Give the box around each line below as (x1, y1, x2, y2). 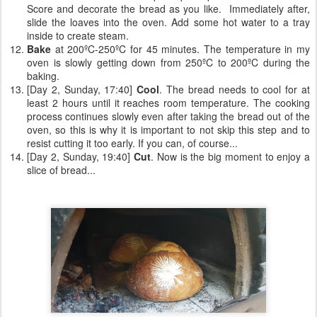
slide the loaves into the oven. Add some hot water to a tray (27, 15, 310, 30)
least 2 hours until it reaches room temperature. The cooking (27, 96, 310, 110)
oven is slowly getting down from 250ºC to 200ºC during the (27, 55, 310, 70)
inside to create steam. (27, 28, 132, 43)
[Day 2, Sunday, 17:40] (27, 82, 137, 97)
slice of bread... (27, 163, 98, 178)
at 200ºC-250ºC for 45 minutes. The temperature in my (54, 42, 311, 57)
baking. (27, 69, 62, 83)
